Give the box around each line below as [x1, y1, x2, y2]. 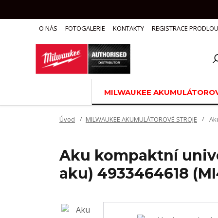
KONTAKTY [113, 24, 144, 33]
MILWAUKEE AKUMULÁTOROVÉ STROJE [86, 115, 197, 124]
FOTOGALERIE [65, 24, 105, 33]
